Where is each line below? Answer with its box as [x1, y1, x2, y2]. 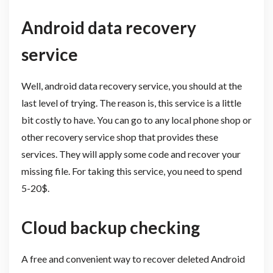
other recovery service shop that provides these [21, 131, 218, 143]
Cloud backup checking [21, 217, 200, 238]
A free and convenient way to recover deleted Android [21, 253, 245, 265]
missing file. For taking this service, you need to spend [21, 165, 242, 177]
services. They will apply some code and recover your [21, 148, 241, 160]
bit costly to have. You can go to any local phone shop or [21, 114, 252, 126]
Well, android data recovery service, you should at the [21, 80, 242, 92]
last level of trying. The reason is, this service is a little [21, 97, 241, 109]
